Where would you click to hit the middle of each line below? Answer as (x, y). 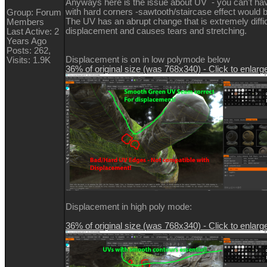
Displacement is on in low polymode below (148, 60)
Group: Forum (34, 13)
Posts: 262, (29, 51)
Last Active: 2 (33, 32)
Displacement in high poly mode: (129, 207)
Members (25, 22)
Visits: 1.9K (29, 60)
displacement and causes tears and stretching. (157, 31)
